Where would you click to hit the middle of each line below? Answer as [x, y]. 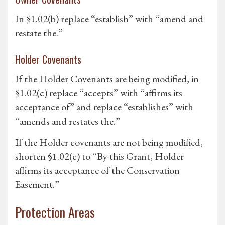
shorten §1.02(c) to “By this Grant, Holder [99, 156]
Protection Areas [55, 212]
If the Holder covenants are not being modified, [109, 142]
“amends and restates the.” [68, 121]
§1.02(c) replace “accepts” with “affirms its [99, 93]
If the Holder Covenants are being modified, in [107, 79]
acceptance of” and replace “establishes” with [104, 107]
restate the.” [39, 33]
